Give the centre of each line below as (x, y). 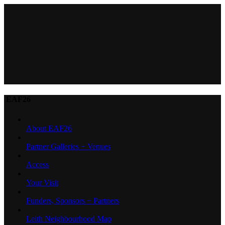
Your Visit (42, 182)
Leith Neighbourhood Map (69, 218)
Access (37, 164)
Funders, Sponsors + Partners (73, 200)
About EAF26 (49, 128)
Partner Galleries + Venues (68, 146)
